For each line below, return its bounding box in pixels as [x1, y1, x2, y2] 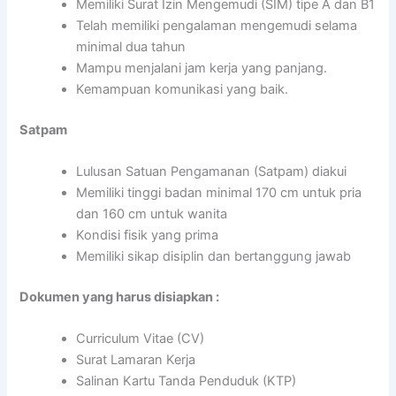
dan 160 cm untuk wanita [76, 205, 228, 222]
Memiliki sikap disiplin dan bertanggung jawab [76, 247, 352, 264]
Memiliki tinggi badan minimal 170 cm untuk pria [76, 184, 362, 201]
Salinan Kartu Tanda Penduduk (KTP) [76, 373, 297, 390]
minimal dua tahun [76, 38, 187, 55]
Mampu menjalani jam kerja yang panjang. [76, 59, 328, 76]
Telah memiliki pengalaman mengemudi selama [76, 17, 358, 34]
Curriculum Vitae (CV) [76, 331, 205, 347]
